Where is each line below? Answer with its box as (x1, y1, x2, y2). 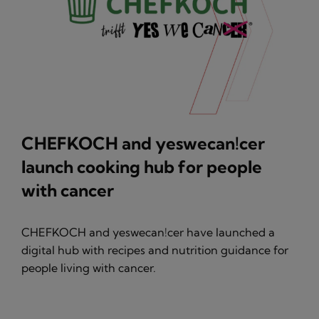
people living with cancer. (21, 261, 156, 275)
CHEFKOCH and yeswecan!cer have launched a (21, 225, 275, 239)
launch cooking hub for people (21, 156, 262, 177)
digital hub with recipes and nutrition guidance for (21, 243, 288, 257)
